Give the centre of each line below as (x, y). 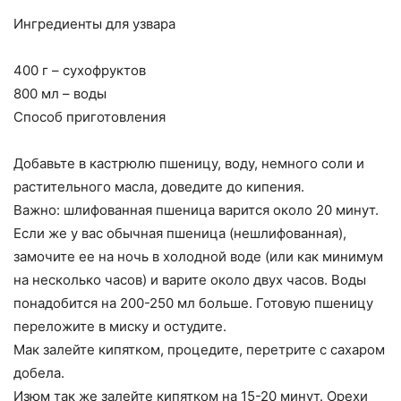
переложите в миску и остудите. (120, 327)
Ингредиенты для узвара (94, 24)
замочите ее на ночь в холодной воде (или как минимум (198, 257)
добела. (39, 373)
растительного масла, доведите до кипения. (159, 187)
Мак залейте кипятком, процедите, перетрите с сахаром (199, 350)
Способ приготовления (90, 117)
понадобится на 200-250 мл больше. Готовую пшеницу (193, 303)
